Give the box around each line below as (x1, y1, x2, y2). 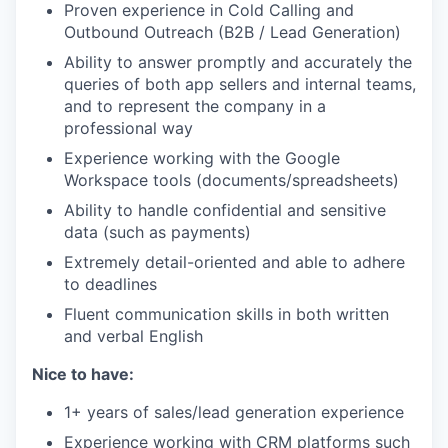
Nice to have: (32, 363, 134, 384)
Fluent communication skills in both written (64, 303, 389, 324)
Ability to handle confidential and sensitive (64, 199, 386, 220)
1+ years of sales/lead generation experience (64, 401, 404, 422)
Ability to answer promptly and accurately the (64, 51, 412, 72)
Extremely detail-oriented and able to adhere (64, 251, 405, 272)
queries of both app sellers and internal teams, (64, 73, 416, 94)
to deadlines (64, 273, 157, 294)
